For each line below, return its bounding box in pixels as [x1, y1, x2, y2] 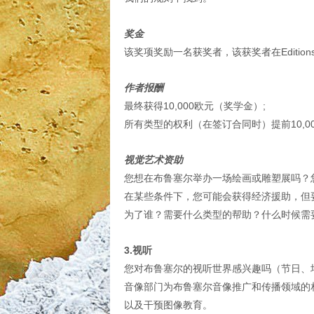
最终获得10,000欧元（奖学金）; [124, 100, 266, 111]
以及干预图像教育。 [124, 299, 212, 310]
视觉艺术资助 [124, 154, 183, 165]
